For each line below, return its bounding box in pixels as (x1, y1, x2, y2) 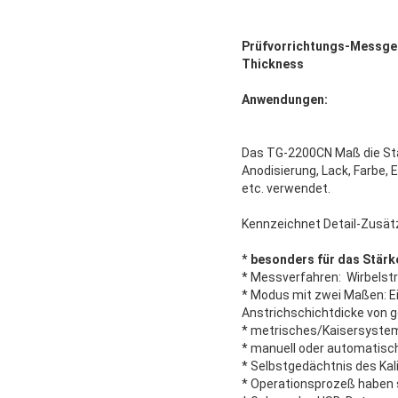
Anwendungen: (242, 92, 328, 107)
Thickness (242, 56, 304, 71)
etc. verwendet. (242, 180, 330, 195)
